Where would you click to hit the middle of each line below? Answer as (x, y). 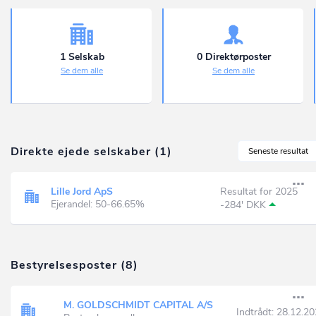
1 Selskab (82, 57)
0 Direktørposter (233, 57)
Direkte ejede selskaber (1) (91, 152)
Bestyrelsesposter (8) (74, 265)
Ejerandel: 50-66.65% (98, 204)
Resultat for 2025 (259, 192)
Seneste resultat (278, 151)
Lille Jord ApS (82, 191)
